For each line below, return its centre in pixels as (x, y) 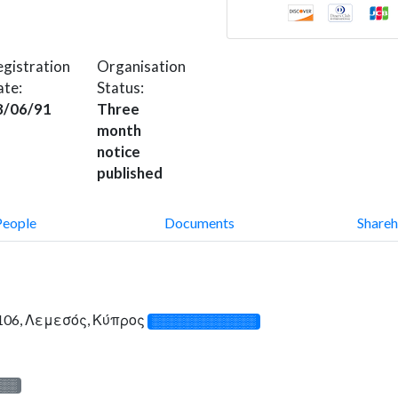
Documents (199, 222)
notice (119, 151)
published (130, 172)
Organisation (141, 66)
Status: (120, 87)
